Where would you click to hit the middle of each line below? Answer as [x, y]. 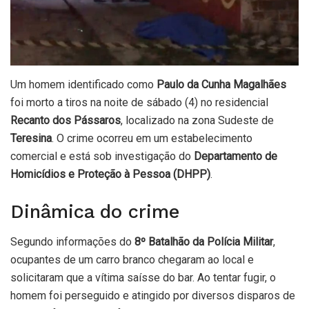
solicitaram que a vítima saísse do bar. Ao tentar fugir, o [143, 278]
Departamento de [236, 157]
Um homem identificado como [83, 85]
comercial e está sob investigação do [102, 157]
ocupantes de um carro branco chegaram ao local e [132, 260]
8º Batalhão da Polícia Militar [204, 242]
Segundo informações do [72, 242]
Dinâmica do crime [95, 211]
